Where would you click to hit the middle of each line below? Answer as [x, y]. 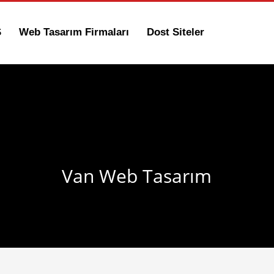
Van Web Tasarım [137, 176]
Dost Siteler [176, 32]
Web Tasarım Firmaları [74, 32]
